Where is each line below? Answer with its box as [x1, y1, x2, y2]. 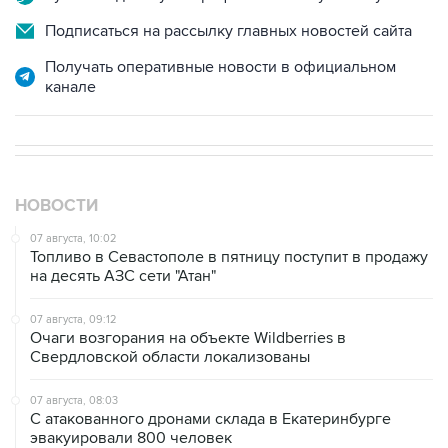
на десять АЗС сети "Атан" [30, 266, 216, 286]
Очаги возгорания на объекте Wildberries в [30, 328, 346, 348]
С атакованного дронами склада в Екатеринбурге [30, 409, 391, 429]
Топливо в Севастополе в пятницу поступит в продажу [30, 247, 428, 267]
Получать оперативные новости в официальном [45, 57, 396, 77]
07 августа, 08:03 [30, 394, 118, 407]
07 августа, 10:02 [30, 232, 116, 245]
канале [45, 77, 96, 97]
